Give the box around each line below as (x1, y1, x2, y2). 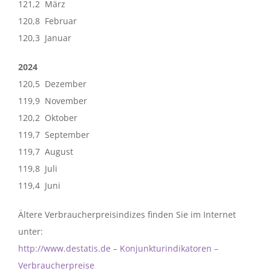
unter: (18, 225, 43, 237)
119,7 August (18, 145, 73, 157)
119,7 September (18, 128, 90, 140)
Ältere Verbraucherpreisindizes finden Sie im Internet (18, 208, 236, 220)
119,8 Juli (18, 162, 57, 174)
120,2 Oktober (18, 111, 77, 123)
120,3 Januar (18, 31, 71, 44)
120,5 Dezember (18, 77, 87, 90)
